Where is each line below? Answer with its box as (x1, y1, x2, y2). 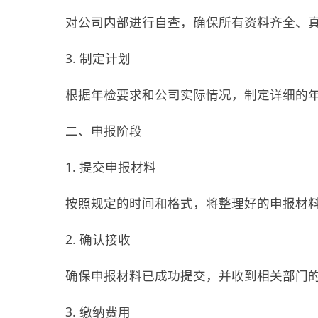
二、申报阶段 (65, 121, 142, 139)
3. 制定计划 (65, 49, 131, 67)
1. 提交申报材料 (65, 158, 156, 175)
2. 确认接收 (65, 230, 131, 248)
